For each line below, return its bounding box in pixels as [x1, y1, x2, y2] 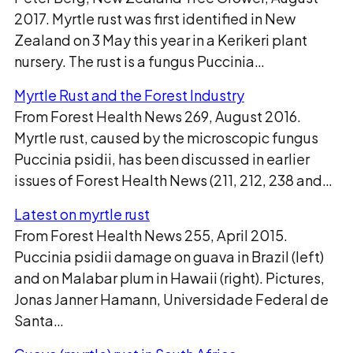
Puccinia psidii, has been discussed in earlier [14, 150, 310, 168]
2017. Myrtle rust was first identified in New [14, 9, 295, 28]
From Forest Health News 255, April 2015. [14, 226, 288, 244]
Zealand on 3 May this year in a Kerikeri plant [14, 31, 307, 49]
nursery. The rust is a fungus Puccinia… [14, 52, 265, 70]
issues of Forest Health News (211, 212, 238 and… [14, 171, 333, 189]
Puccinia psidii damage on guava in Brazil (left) [14, 247, 324, 266]
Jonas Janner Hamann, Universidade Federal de [14, 290, 329, 308]
